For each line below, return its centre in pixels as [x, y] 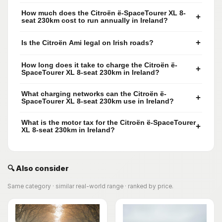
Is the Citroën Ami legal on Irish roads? [87, 43]
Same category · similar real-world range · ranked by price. [90, 187]
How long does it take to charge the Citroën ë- [99, 65]
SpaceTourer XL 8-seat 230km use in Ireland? [98, 102]
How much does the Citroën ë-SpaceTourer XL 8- [104, 13]
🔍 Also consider [38, 168]
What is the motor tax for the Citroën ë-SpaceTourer [109, 123]
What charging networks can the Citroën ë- [94, 94]
